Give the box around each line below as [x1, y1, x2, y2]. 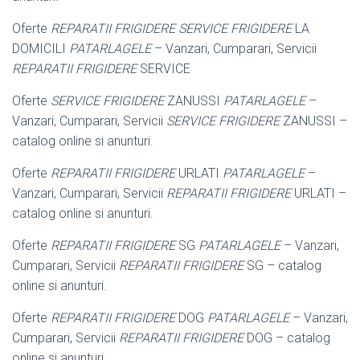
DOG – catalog [243, 329, 330, 346]
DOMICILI [12, 40, 69, 56]
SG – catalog [243, 257, 321, 273]
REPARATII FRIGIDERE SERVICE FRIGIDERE [51, 20, 292, 36]
